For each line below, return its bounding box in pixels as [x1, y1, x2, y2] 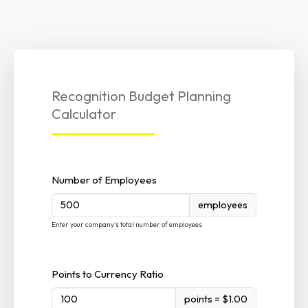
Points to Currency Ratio [52, 267, 164, 281]
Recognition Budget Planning [52, 87, 232, 105]
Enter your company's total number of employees [52, 219, 203, 229]
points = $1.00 [184, 292, 247, 305]
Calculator [52, 105, 117, 123]
